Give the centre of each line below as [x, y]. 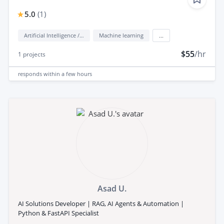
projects [33, 54]
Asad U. [112, 189]
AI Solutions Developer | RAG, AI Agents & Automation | [101, 204]
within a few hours [68, 73]
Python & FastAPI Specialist [58, 213]
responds [31, 73]
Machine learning [121, 35]
